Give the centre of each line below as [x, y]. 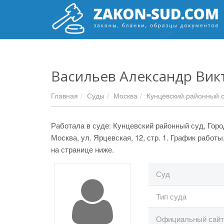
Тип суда [171, 196]
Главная [64, 95]
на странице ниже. [82, 149]
